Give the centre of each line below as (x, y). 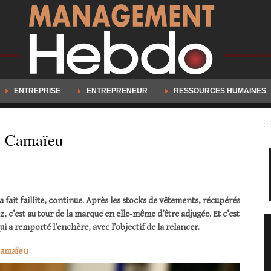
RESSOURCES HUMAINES (219, 91)
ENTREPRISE (37, 91)
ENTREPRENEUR (117, 91)
